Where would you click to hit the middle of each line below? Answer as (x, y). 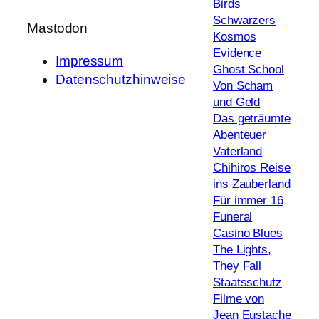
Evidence (237, 53)
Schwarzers (245, 21)
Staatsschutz (247, 283)
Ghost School (249, 70)
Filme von (239, 299)
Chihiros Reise (252, 168)
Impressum (90, 61)
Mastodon (58, 28)
